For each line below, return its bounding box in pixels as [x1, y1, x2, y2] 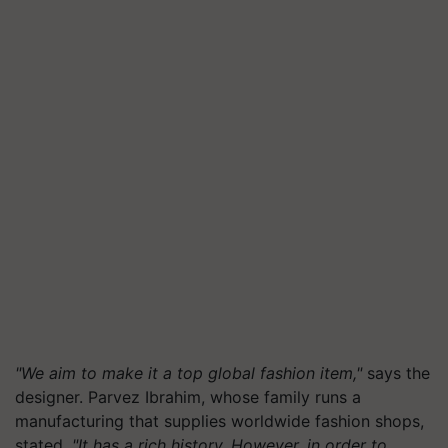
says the [362, 363, 430, 383]
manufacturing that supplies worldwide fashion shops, [15, 411, 424, 431]
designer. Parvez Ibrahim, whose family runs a [15, 387, 361, 407]
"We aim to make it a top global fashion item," [15, 363, 362, 383]
